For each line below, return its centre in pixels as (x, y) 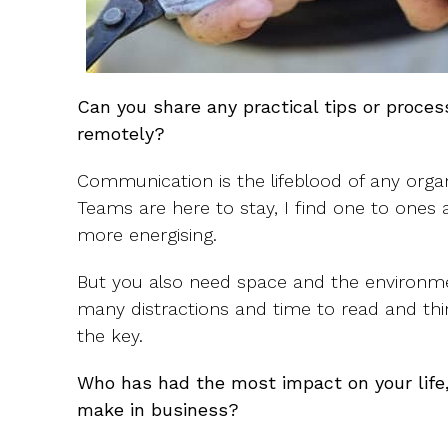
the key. (110, 335)
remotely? (121, 133)
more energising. (147, 234)
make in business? (158, 409)
